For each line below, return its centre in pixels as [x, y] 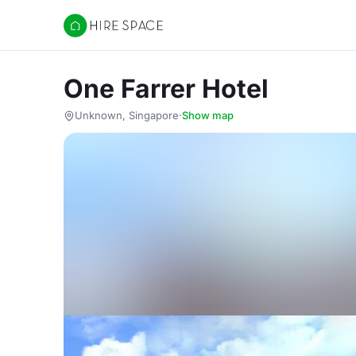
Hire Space [96, 33]
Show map [208, 115]
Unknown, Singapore [127, 115]
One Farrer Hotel [166, 89]
